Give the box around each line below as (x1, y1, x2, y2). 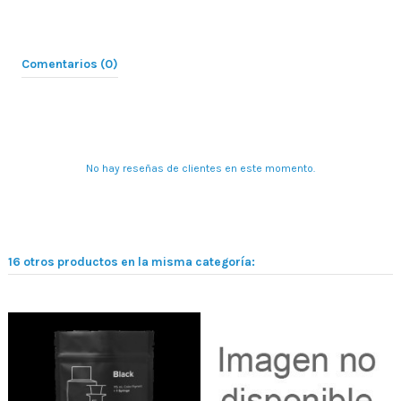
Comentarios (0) (21, 55, 118, 71)
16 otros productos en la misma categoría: (8, 253, 255, 269)
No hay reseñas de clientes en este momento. (86, 161, 315, 175)
